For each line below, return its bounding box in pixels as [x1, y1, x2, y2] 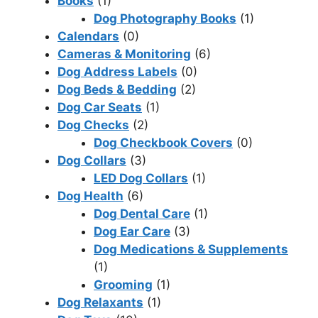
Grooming [94, 278, 153, 292]
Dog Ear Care [94, 224, 170, 239]
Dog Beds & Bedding [57, 82, 177, 97]
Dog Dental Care [94, 207, 190, 221]
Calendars [57, 29, 119, 44]
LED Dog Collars [94, 171, 188, 186]
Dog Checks [57, 118, 129, 133]
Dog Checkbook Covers [94, 136, 233, 150]
